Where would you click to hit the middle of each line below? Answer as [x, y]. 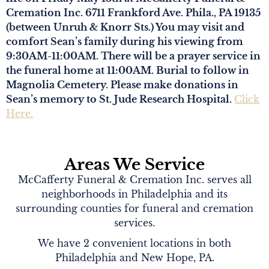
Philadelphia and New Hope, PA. [134, 257]
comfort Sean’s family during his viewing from [125, 41]
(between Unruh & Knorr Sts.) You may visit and [125, 27]
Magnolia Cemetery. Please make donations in [122, 84]
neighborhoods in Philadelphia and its [134, 194]
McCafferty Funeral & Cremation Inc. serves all [134, 179]
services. [134, 222]
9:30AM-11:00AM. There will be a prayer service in [133, 56]
